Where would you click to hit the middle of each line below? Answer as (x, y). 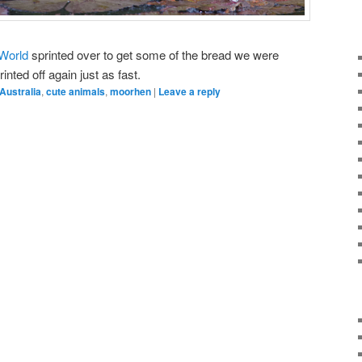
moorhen (130, 92)
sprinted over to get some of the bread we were (154, 55)
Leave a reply (189, 92)
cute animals (76, 92)
